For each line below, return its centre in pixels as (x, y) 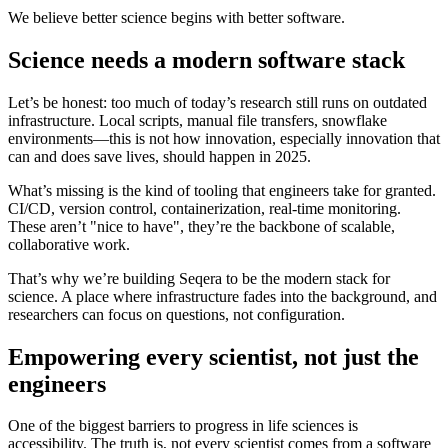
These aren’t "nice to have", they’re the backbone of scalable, (201, 226)
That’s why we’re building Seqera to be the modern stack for (199, 278)
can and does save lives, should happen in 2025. (159, 156)
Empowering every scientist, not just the (213, 356)
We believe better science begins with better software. (176, 17)
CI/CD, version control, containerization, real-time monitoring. (204, 208)
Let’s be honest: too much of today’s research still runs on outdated (217, 102)
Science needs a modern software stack (206, 59)
